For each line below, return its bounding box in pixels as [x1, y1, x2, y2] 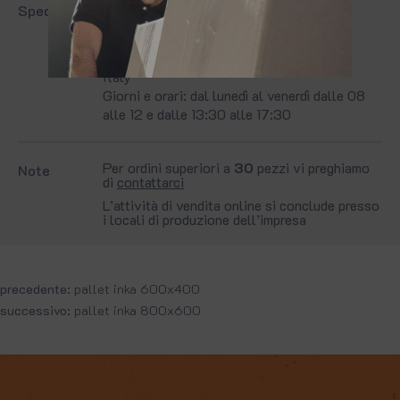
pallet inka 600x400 [74, 280, 200, 298]
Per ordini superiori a [103, 158, 234, 178]
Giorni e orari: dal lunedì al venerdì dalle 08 [103, 86, 365, 105]
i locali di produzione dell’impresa [103, 210, 306, 229]
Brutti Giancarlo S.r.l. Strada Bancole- [103, 29, 337, 49]
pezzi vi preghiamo [254, 158, 370, 178]
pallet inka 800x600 [74, 302, 201, 320]
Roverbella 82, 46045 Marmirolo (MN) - [103, 48, 351, 68]
